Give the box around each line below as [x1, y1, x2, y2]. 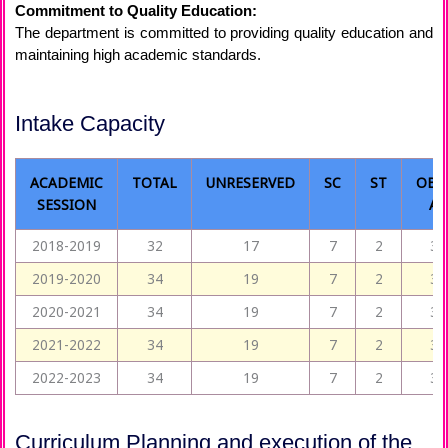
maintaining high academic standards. [15, 46, 261, 64]
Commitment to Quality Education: [15, 2, 257, 20]
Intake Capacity [15, 111, 165, 137]
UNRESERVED [206, 173, 295, 193]
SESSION [37, 195, 96, 215]
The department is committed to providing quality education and [15, 24, 433, 42]
